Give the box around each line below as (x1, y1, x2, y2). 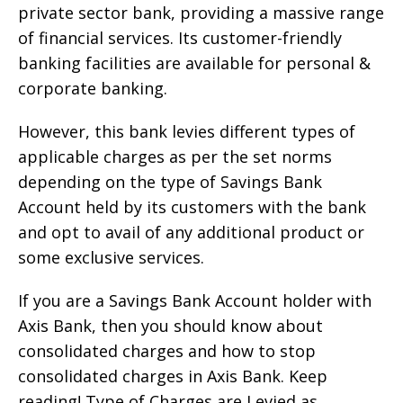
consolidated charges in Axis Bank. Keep (18, 364, 327, 387)
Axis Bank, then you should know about (18, 314, 323, 336)
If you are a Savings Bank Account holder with (18, 289, 372, 311)
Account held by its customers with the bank (18, 195, 366, 218)
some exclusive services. (18, 246, 204, 268)
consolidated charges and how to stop (18, 339, 316, 362)
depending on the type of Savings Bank (18, 170, 322, 193)
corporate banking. (18, 76, 167, 99)
